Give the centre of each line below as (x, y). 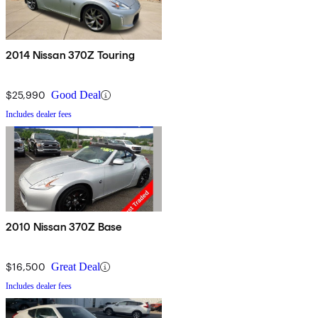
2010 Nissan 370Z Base (64, 227)
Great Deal (76, 267)
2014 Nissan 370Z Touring (70, 55)
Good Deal (76, 95)
